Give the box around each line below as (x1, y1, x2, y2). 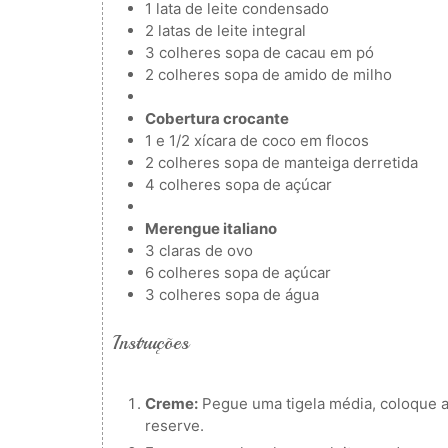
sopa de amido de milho (224, 64, 393, 84)
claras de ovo (159, 240, 254, 260)
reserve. (145, 416, 205, 435)
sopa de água (225, 284, 320, 304)
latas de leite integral (158, 20, 307, 40)
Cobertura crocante (145, 108, 290, 128)
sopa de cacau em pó (225, 42, 375, 62)
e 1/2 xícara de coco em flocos (156, 130, 370, 150)
